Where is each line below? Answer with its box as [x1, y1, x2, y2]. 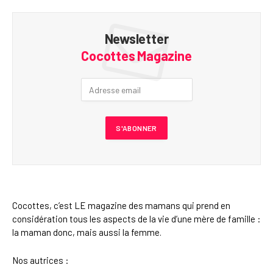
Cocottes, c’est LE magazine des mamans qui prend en [12, 200, 230, 211]
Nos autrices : [12, 254, 69, 266]
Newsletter [104, 30, 169, 47]
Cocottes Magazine [81, 48, 192, 64]
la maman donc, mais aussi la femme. [12, 227, 161, 238]
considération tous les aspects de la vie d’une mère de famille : [12, 213, 261, 225]
